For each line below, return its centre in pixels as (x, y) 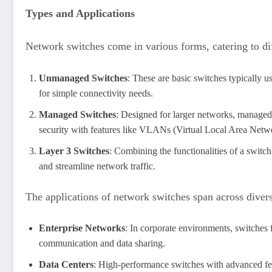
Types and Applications (80, 14)
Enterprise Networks (82, 228)
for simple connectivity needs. (96, 93)
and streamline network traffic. (97, 166)
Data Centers (66, 265)
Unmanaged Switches (83, 78)
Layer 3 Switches (74, 151)
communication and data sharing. (102, 243)
